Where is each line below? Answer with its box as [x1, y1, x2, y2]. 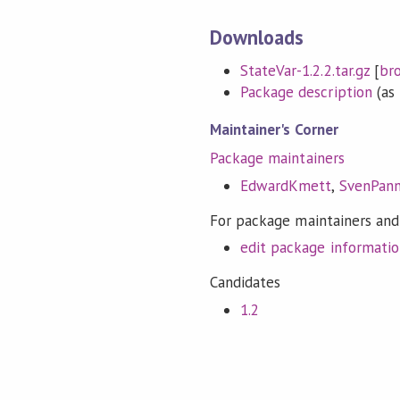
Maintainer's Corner [210, 119, 338, 139]
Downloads [210, 24, 304, 51]
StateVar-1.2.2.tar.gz [240, 60, 370, 80]
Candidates [210, 272, 281, 292]
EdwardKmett [240, 175, 332, 196]
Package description [240, 81, 372, 102]
